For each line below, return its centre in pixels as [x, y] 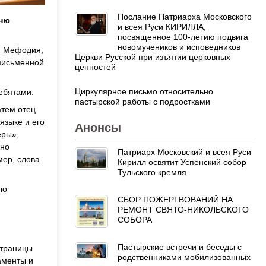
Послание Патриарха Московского [185, 16]
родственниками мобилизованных [184, 257]
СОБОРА [135, 219]
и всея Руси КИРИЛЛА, [162, 26]
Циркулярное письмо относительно [144, 91]
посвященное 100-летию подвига [183, 37]
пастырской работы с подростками [142, 101]
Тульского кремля [152, 172]
